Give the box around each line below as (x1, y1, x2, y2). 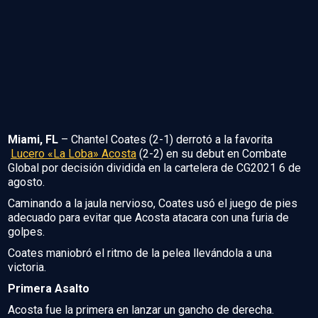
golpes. (8, 224, 45, 238)
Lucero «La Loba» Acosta (11, 146, 136, 160)
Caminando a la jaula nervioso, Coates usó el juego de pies (8, 196, 297, 210)
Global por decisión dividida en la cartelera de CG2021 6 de (8, 160, 301, 175)
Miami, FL (8, 132, 58, 146)
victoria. (8, 260, 46, 274)
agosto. (8, 175, 45, 189)
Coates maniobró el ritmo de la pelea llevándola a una (8, 246, 272, 260)
